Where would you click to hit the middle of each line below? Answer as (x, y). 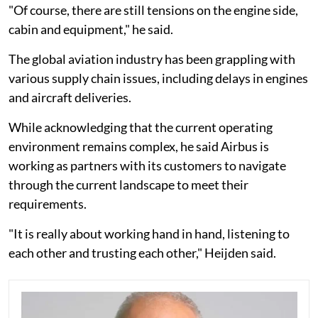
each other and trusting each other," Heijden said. (142, 252)
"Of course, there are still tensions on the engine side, (153, 10)
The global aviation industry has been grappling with (152, 59)
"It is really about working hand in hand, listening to (149, 233)
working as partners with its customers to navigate (147, 165)
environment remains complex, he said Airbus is (139, 146)
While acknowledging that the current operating (141, 127)
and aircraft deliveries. (70, 97)
